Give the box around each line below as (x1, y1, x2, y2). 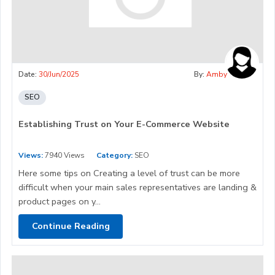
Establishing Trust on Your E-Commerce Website (18, 117, 230, 130)
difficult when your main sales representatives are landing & (18, 180, 257, 193)
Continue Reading (31, 220, 110, 233)
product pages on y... (18, 195, 101, 207)
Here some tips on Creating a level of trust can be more (18, 166, 240, 179)
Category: (96, 150, 133, 160)
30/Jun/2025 (39, 69, 79, 79)
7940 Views (43, 150, 85, 160)
